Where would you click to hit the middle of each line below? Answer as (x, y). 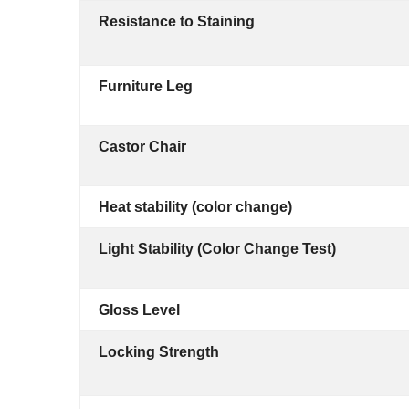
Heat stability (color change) (195, 207)
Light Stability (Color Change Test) (217, 249)
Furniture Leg (146, 86)
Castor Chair (142, 147)
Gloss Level (139, 310)
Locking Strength (159, 352)
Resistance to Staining (177, 21)
